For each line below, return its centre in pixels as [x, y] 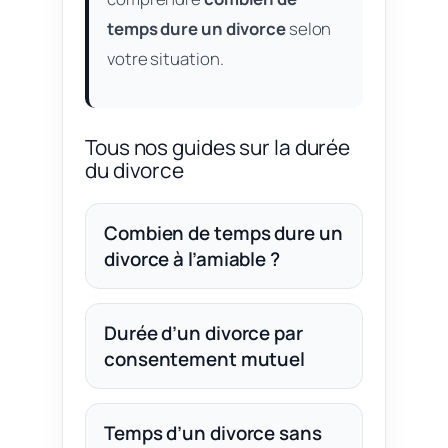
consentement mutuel [205, 359]
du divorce [135, 170]
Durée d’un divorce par [203, 333]
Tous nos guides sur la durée [218, 147]
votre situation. [165, 58]
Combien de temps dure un [223, 233]
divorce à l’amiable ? [192, 259]
